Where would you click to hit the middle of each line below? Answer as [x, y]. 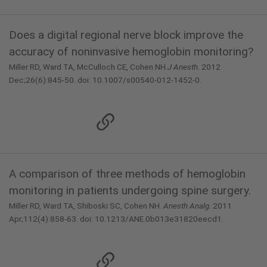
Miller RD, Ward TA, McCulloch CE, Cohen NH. [88, 67]
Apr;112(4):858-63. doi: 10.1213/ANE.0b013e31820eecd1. [116, 219]
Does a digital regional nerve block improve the [126, 35]
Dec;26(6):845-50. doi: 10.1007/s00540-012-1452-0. [105, 80]
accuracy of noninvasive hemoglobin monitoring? [131, 52]
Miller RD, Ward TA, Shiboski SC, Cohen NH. [86, 206]
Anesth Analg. [187, 206]
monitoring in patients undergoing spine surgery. [130, 190]
